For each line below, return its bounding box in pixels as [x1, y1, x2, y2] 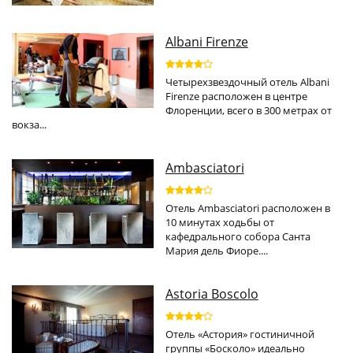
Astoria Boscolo [165, 285, 258, 303]
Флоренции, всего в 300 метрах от [165, 103, 332, 118]
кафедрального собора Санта [165, 229, 310, 244]
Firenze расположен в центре [165, 89, 307, 104]
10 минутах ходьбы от [165, 215, 274, 230]
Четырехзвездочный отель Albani [165, 75, 329, 90]
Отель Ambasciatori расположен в [165, 201, 330, 216]
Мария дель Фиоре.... [165, 243, 268, 258]
